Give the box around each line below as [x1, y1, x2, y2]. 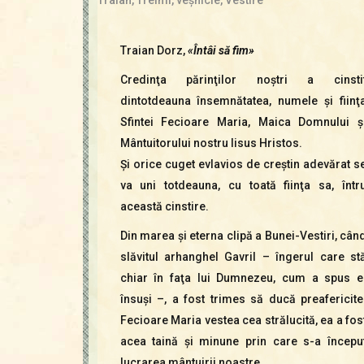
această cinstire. [119, 199, 209, 213]
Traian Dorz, [119, 43, 188, 57]
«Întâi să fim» [187, 43, 254, 57]
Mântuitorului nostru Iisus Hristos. [119, 136, 302, 149]
